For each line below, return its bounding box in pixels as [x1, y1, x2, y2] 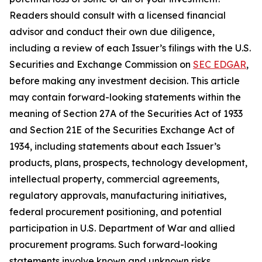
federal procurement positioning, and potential [9, 206, 222, 218]
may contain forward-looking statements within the [9, 91, 241, 104]
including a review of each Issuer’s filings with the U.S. [9, 42, 251, 54]
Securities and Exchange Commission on [9, 58, 193, 71]
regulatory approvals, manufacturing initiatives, [9, 189, 226, 202]
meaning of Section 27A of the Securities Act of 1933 [9, 108, 243, 120]
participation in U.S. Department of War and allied [9, 222, 235, 235]
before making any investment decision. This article [9, 75, 240, 87]
